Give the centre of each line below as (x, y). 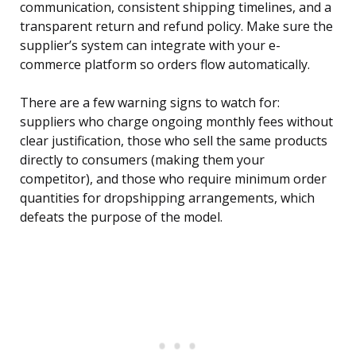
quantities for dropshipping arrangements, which (167, 198)
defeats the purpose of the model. (121, 217)
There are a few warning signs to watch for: (150, 103)
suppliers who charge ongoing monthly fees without (176, 122)
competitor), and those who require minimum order (173, 179)
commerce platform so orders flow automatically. (165, 65)
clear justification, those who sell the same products (174, 141)
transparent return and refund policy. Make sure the (176, 27)
